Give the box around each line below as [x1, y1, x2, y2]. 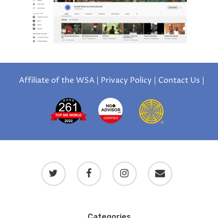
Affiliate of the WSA [19, 74, 94, 86]
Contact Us [158, 74, 200, 86]
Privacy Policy [101, 74, 152, 86]
